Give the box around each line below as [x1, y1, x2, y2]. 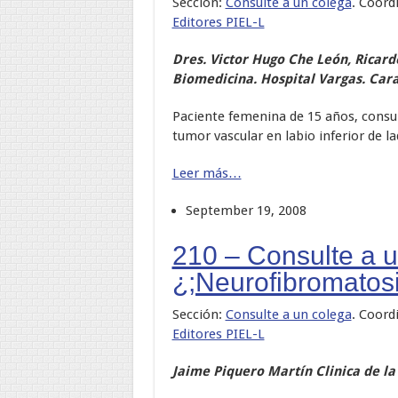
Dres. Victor [171, 51, 251, 68]
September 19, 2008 [185, 202, 306, 219]
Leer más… [171, 164, 242, 181]
